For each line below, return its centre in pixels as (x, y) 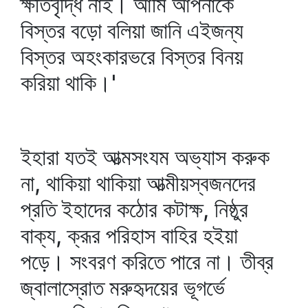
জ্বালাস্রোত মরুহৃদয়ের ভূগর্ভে (123, 288)
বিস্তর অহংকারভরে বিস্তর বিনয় (132, 57)
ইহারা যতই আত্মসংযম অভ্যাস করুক (145, 157)
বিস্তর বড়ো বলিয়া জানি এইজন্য (132, 31)
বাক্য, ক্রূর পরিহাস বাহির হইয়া (129, 235)
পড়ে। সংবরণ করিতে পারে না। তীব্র (147, 262)
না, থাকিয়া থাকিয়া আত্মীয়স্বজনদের (138, 183)
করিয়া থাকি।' (68, 83)
